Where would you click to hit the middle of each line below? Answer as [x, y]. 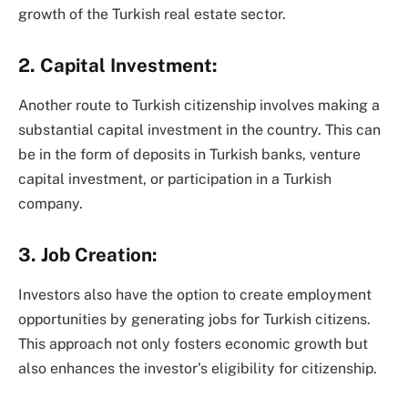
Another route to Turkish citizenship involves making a [199, 106]
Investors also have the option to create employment [195, 295]
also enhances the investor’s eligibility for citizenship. [198, 369]
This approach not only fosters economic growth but [193, 344]
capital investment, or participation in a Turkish [175, 179]
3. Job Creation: [88, 255]
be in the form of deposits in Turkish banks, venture [189, 155]
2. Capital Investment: [118, 65]
